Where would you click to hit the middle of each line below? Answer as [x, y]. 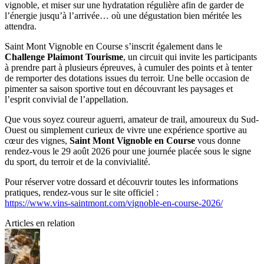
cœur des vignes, [37, 141]
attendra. [21, 27]
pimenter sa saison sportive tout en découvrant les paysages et [119, 89]
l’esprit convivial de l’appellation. [67, 100]
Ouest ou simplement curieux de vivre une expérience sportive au [126, 130]
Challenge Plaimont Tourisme [64, 57]
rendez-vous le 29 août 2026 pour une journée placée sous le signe [128, 151]
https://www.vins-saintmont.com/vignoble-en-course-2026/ [114, 203]
